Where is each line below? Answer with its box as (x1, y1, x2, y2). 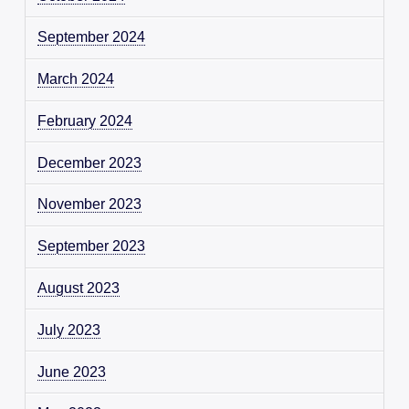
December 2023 (37, 154, 142, 171)
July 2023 (37, 321, 101, 338)
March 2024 (37, 71, 115, 88)
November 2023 (37, 196, 142, 213)
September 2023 (37, 238, 146, 255)
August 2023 (37, 280, 121, 297)
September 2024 (37, 29, 146, 46)
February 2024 (37, 112, 133, 129)
